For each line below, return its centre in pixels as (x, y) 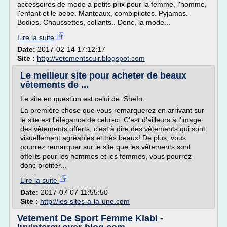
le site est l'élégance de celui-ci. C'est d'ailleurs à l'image (111, 120)
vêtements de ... (54, 85)
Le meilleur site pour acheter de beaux (103, 75)
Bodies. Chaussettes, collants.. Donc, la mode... (94, 22)
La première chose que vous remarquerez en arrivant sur (112, 110)
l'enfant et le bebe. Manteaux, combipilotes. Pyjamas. (103, 13)
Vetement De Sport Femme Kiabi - (90, 218)
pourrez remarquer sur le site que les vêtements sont (105, 147)
